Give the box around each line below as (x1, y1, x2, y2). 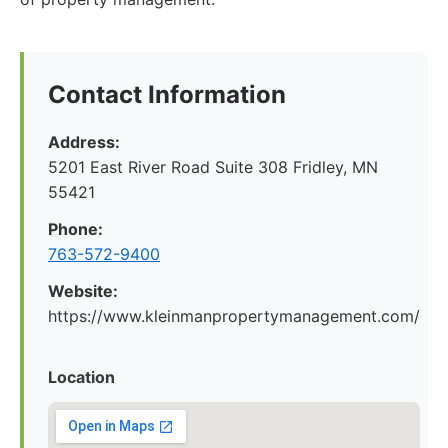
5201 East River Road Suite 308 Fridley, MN (48, 157, 378, 177)
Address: (48, 132, 120, 152)
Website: (48, 281, 118, 301)
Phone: (48, 219, 103, 239)
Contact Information (48, 80, 286, 109)
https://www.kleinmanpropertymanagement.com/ (48, 306, 420, 326)
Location (48, 367, 115, 387)
